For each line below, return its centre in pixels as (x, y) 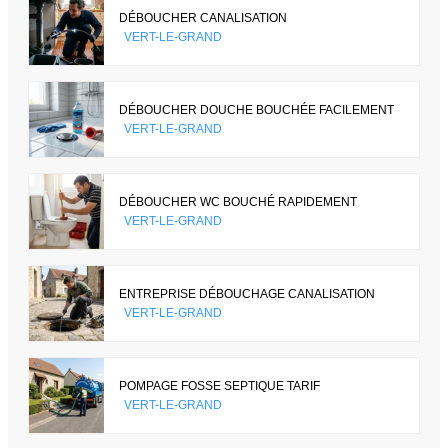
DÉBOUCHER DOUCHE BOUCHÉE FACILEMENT (256, 109)
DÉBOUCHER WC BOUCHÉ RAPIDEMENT (238, 201)
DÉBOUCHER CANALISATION (203, 17)
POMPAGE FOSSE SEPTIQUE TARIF (219, 385)
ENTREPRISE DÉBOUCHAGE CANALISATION (247, 293)
